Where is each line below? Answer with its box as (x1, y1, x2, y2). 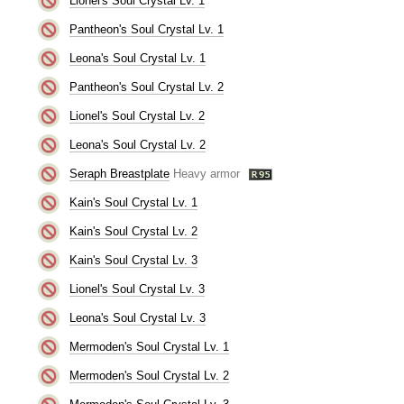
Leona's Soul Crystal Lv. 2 (69, 137, 206, 151)
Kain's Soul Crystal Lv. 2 (69, 224, 197, 238)
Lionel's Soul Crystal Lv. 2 (69, 108, 205, 123)
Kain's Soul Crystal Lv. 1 (69, 195, 197, 209)
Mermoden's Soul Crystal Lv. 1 (69, 339, 229, 353)
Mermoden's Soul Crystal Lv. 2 (69, 368, 229, 382)
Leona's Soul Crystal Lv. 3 (69, 310, 206, 325)
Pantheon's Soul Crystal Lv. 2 (69, 79, 224, 94)
